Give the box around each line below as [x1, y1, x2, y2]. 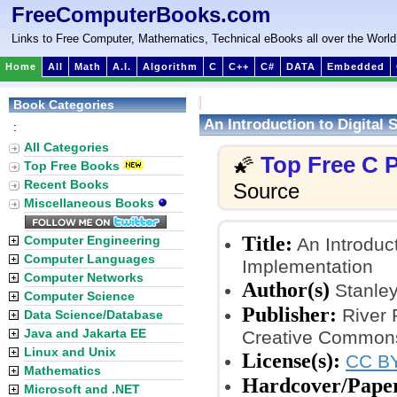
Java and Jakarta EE [24, 326, 146, 340]
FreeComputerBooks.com [12, 3, 270, 27]
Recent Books [24, 177, 109, 191]
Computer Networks [24, 270, 144, 284]
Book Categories [13, 97, 114, 112]
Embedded [327, 61, 385, 72]
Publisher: [242, 302, 337, 326]
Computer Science [24, 289, 135, 303]
